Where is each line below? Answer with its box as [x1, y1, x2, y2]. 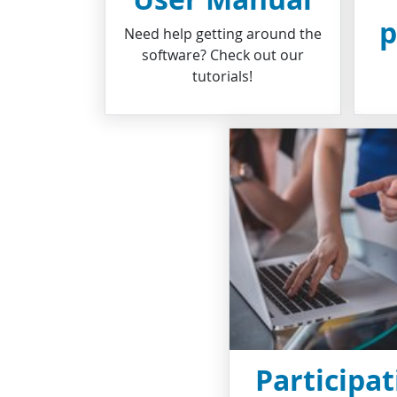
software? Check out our [141, 45, 304, 65]
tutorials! [192, 66, 253, 86]
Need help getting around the [123, 24, 322, 43]
